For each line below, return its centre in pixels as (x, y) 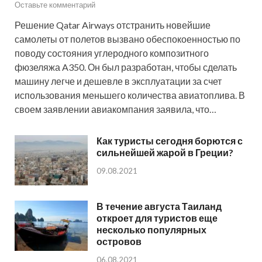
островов (119, 241)
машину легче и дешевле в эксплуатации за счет (118, 81)
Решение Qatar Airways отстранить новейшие (113, 25)
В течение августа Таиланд (159, 206)
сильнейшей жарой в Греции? (165, 152)
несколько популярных (151, 229)
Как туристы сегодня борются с (170, 140)
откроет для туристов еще (157, 218)
